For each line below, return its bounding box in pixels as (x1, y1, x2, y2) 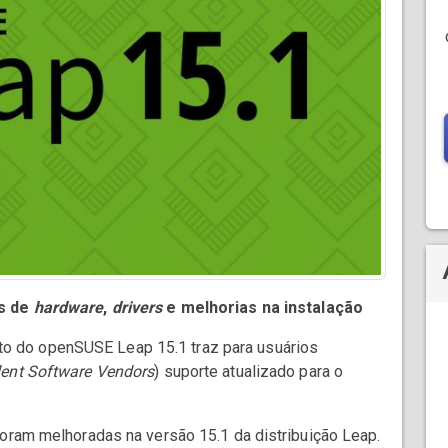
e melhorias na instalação (162, 298, 363, 318)
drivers (111, 298, 163, 318)
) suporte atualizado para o (154, 362, 344, 382)
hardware (33, 298, 104, 318)
